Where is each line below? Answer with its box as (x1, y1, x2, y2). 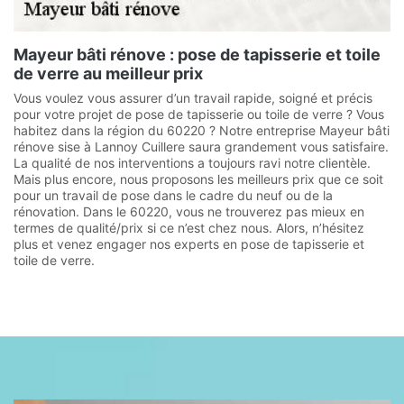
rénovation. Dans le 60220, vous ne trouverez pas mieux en (14, 204, 364, 219)
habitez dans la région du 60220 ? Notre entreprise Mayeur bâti (14, 123, 390, 138)
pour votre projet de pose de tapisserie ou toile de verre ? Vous (14, 106, 384, 122)
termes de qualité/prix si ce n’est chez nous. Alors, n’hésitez (14, 220, 364, 235)
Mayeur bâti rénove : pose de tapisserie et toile (14, 45, 381, 64)
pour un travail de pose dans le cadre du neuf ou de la (14, 188, 333, 203)
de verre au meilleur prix (14, 64, 203, 83)
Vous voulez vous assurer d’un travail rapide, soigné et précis (14, 90, 372, 106)
